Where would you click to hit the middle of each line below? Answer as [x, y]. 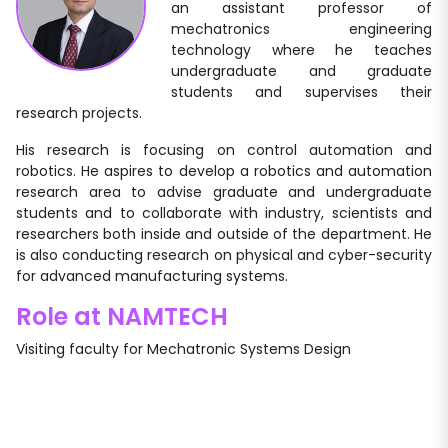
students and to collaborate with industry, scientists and [224, 213]
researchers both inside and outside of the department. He [224, 234]
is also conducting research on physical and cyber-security [224, 255]
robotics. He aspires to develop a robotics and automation [224, 171]
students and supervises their [301, 92]
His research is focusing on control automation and [224, 150]
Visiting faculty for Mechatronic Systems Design [183, 349]
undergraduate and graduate [301, 71]
